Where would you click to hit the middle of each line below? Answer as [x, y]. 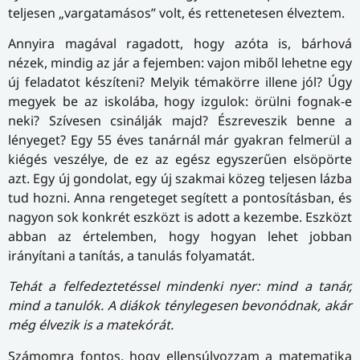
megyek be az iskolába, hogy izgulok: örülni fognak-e [180, 102]
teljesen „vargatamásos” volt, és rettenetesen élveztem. [176, 12]
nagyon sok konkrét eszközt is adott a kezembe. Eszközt [180, 217]
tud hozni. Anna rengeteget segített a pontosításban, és [180, 198]
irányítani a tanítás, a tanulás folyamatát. [131, 256]
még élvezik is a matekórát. [91, 325]
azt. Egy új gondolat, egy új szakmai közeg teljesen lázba [180, 179]
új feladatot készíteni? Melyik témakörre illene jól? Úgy [180, 82]
